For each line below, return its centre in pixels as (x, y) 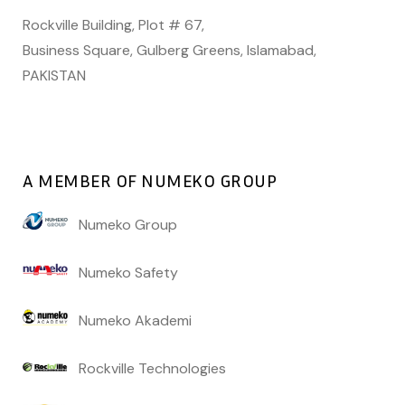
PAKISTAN (54, 76)
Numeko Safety (123, 273)
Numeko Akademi (130, 321)
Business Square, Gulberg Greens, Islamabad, (170, 51)
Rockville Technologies (147, 369)
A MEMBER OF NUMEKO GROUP (150, 180)
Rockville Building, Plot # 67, (113, 25)
